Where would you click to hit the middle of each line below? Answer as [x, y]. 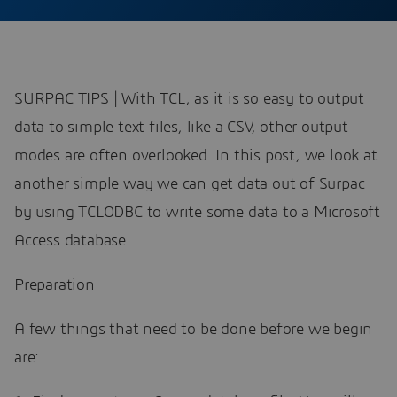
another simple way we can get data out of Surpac [190, 184]
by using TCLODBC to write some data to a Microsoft [197, 213]
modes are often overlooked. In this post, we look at [196, 156]
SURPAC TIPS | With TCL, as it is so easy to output [189, 99]
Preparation [54, 285]
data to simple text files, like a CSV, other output [181, 128]
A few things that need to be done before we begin [194, 330]
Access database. [72, 241]
